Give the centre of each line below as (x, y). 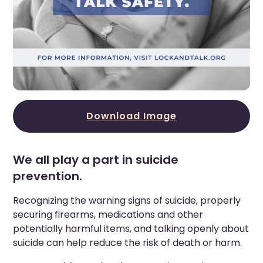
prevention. (48, 176)
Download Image (131, 116)
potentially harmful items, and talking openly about (131, 228)
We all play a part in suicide (96, 159)
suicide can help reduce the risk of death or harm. (128, 242)
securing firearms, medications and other (108, 214)
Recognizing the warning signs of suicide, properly (127, 200)
